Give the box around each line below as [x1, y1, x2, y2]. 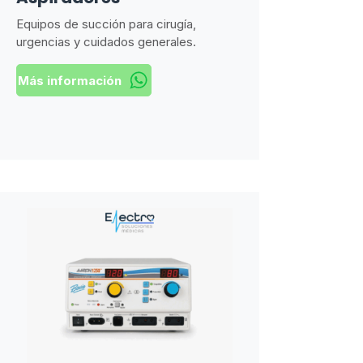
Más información [17, 72, 122, 88]
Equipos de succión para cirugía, [16, 16, 196, 32]
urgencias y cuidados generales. [16, 34, 196, 49]
